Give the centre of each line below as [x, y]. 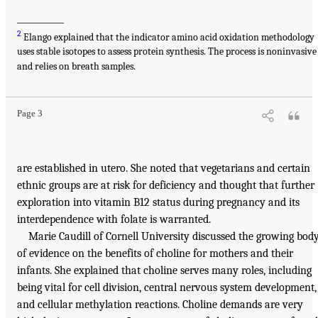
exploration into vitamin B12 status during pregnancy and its [158, 203]
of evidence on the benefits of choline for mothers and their [155, 254]
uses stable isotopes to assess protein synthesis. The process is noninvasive [167, 52]
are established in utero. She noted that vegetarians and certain [164, 169]
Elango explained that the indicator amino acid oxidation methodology [168, 37]
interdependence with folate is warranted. [114, 220]
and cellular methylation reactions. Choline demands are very [160, 305]
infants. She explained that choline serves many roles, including [164, 271]
